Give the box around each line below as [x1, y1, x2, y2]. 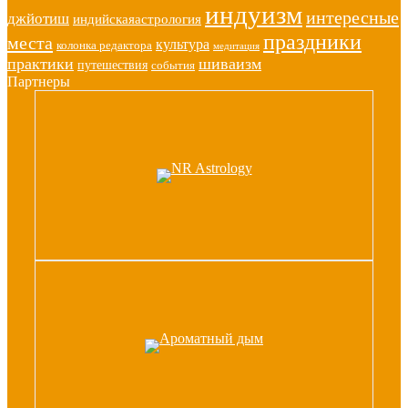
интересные [306, 7, 399, 27]
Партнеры [7, 74, 70, 89]
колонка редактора [56, 39, 152, 52]
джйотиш [7, 9, 69, 27]
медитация [213, 41, 260, 51]
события [151, 59, 195, 72]
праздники [263, 30, 362, 54]
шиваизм [199, 55, 261, 73]
